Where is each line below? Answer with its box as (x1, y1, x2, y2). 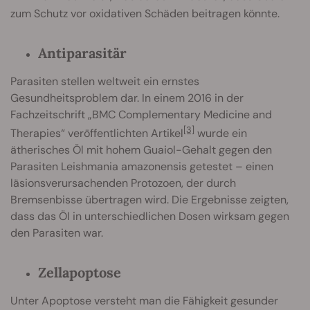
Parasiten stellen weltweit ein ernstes (10, 73, 199, 89)
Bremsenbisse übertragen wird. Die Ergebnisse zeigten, (10, 192, 289, 207)
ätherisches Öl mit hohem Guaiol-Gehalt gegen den (10, 142, 272, 157)
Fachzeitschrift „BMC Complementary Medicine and (10, 107, 272, 122)
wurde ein (194, 125, 247, 140)
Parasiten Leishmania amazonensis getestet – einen (10, 158, 273, 174)
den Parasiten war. (10, 225, 103, 240)
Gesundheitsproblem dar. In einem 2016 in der (10, 90, 244, 105)
